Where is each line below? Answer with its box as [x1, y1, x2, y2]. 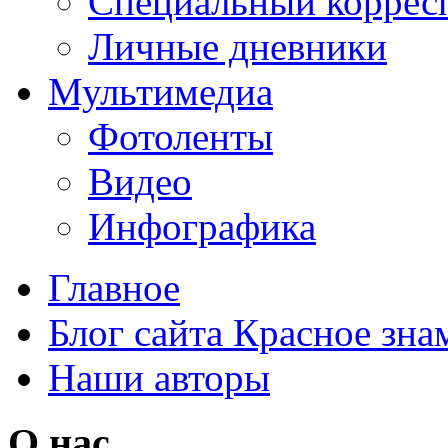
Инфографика [88, 204, 316, 248]
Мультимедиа [48, 69, 273, 113]
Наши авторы [48, 355, 270, 399]
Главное [48, 265, 180, 309]
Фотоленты [88, 114, 273, 158]
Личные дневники [88, 24, 387, 68]
